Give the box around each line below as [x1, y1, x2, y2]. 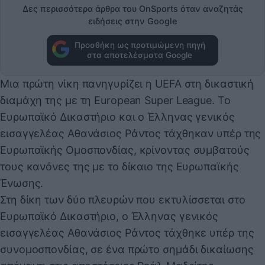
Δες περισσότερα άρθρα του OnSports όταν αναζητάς [22, 4, 243, 14]
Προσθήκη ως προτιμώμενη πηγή [74, 40, 205, 50]
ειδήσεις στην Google [88, 16, 177, 27]
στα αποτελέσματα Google [87, 50, 192, 60]
